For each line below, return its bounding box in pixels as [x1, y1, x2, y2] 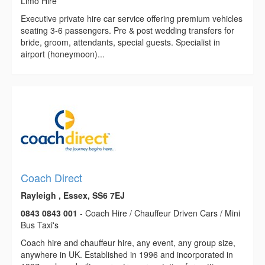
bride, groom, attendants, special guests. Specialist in [21, 36, 220, 49]
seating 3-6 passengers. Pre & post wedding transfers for [21, 24, 234, 37]
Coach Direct [21, 170, 82, 186]
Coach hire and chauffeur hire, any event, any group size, [21, 237, 235, 249]
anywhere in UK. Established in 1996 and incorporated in [21, 248, 233, 261]
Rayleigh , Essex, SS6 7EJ [21, 189, 125, 202]
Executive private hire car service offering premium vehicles [21, 12, 243, 25]
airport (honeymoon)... [21, 48, 105, 60]
